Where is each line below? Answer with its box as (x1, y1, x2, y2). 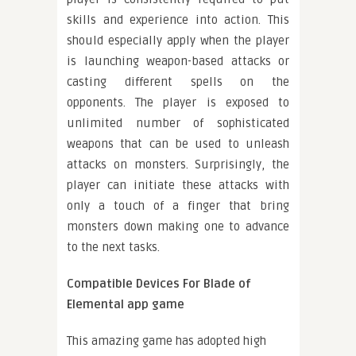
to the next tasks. (67, 240, 160, 255)
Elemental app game (67, 297, 184, 312)
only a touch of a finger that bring (67, 199, 289, 214)
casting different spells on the (67, 75, 289, 90)
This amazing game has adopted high (67, 334, 266, 349)
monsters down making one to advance (67, 219, 289, 234)
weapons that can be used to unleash (67, 137, 289, 152)
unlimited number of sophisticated (67, 116, 289, 131)
